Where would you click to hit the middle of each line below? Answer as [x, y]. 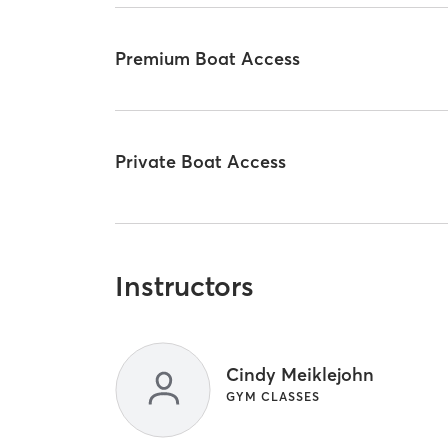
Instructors [185, 286]
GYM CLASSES [273, 397]
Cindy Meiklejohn [300, 375]
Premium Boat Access [208, 59]
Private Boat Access [201, 161]
